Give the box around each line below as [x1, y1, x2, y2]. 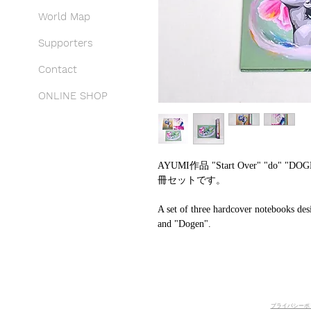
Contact [38, 63, 77, 76]
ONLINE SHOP [38, 90, 108, 102]
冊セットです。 [158, 175, 226, 185]
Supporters [38, 37, 93, 49]
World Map [38, 10, 90, 23]
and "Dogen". [158, 219, 211, 229]
